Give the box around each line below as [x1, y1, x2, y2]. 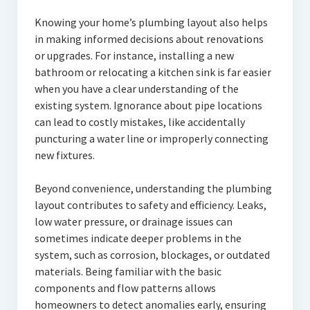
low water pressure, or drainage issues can [34, 215, 232, 229]
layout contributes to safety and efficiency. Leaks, [34, 198, 266, 212]
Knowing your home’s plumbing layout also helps [34, 15, 268, 30]
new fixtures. [34, 148, 95, 163]
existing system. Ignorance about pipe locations [34, 98, 262, 113]
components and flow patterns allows [34, 281, 216, 295]
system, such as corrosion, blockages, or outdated [34, 248, 270, 262]
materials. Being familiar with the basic [34, 264, 221, 279]
